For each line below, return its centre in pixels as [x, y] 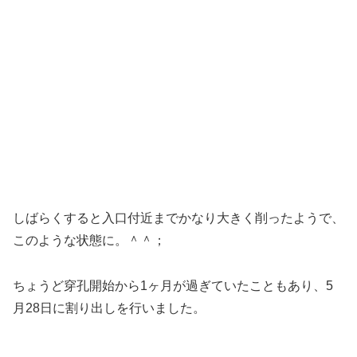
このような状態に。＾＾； [89, 241]
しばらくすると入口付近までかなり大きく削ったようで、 [178, 218]
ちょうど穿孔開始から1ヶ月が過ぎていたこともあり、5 [173, 286]
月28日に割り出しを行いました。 [109, 308]
